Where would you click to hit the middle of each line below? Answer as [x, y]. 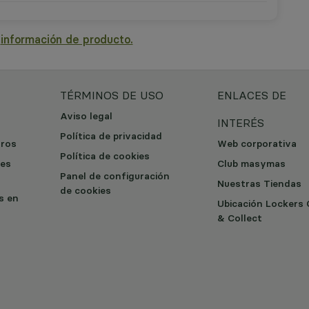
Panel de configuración [115, 176]
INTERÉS [241, 123]
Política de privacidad [111, 136]
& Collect [240, 218]
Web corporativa [257, 143]
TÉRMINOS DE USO [112, 95]
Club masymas [251, 163]
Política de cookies [105, 156]
